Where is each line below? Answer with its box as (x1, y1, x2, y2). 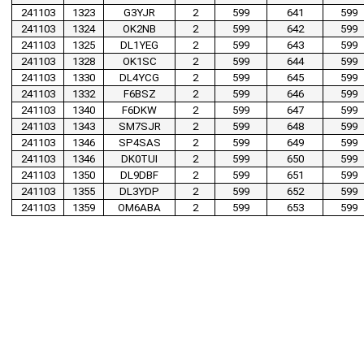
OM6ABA (118, 201, 161, 214)
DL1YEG (120, 39, 158, 52)
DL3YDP (119, 185, 159, 198)
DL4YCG (119, 71, 159, 84)
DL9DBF (120, 169, 158, 182)
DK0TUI (121, 153, 158, 166)
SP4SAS (118, 136, 161, 149)
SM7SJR (118, 120, 161, 133)
